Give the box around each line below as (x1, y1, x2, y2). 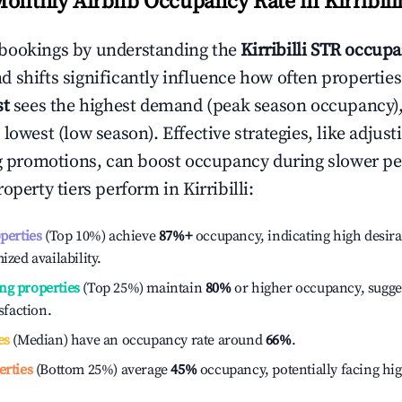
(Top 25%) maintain (79, 279, 203, 297)
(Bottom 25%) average (32, 361, 168, 379)
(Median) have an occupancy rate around (9, 331, 266, 349)
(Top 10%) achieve (41, 227, 156, 245)
